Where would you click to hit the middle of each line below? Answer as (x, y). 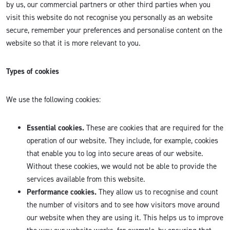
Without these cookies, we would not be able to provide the (122, 166)
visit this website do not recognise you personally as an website (109, 17)
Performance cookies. (62, 192)
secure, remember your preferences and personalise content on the (114, 30)
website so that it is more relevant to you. (73, 43)
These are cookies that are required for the (154, 128)
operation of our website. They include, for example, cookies (122, 140)
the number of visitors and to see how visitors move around (123, 205)
